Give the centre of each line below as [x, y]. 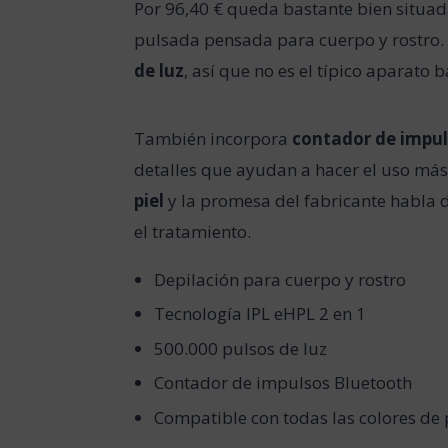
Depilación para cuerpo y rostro [279, 279]
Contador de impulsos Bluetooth [282, 383]
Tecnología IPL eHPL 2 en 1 [259, 314]
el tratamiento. [193, 231]
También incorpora [213, 138]
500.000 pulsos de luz [240, 348]
